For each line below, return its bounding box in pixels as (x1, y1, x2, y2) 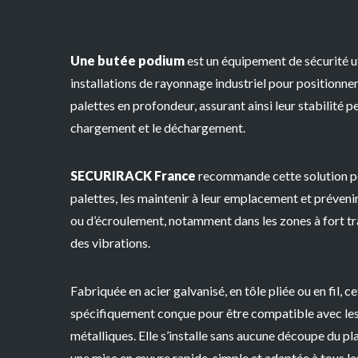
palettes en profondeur (70, 97, 194, 113)
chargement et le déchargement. (70, 120, 245, 136)
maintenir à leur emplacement (137, 190, 300, 206)
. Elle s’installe (133, 328, 210, 344)
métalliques (70, 328, 133, 344)
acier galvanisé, (144, 283, 227, 299)
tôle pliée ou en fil (245, 283, 340, 299)
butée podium (97, 53, 185, 69)
